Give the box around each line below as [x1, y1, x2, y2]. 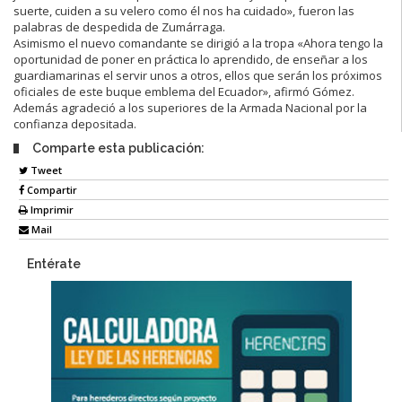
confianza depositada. [13, 115, 136, 132]
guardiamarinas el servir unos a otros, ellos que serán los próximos [13, 66, 382, 83]
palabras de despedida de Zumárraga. [13, 18, 225, 35]
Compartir [24, 183, 77, 197]
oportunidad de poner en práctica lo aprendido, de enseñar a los [13, 50, 368, 67]
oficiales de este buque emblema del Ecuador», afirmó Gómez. [13, 83, 354, 100]
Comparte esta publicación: [32, 140, 205, 155]
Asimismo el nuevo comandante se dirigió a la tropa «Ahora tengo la [13, 34, 383, 51]
